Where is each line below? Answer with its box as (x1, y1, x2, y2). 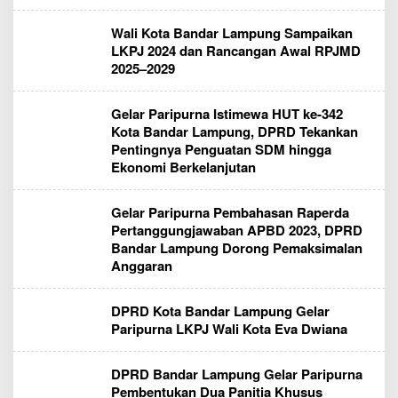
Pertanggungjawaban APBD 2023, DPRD (111, 219, 362, 240)
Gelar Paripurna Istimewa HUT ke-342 (111, 103, 343, 123)
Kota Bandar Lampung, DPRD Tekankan (111, 121, 358, 141)
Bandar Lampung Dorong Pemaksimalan (111, 237, 362, 258)
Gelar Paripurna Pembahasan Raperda (111, 202, 349, 222)
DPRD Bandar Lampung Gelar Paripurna (111, 363, 362, 384)
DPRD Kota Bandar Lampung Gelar (111, 300, 330, 321)
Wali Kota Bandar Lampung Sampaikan (111, 22, 353, 43)
